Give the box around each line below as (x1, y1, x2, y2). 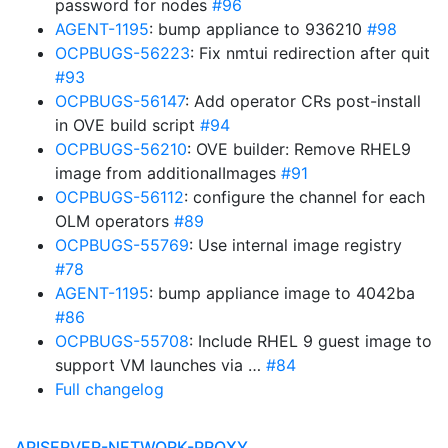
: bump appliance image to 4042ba (149, 283, 415, 303)
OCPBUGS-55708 (55, 331, 189, 351)
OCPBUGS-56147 (55, 91, 185, 111)
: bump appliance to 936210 (149, 19, 367, 39)
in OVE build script (55, 115, 200, 135)
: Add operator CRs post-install (185, 91, 421, 111)
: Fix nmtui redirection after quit (190, 43, 430, 63)
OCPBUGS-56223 (55, 43, 190, 63)
